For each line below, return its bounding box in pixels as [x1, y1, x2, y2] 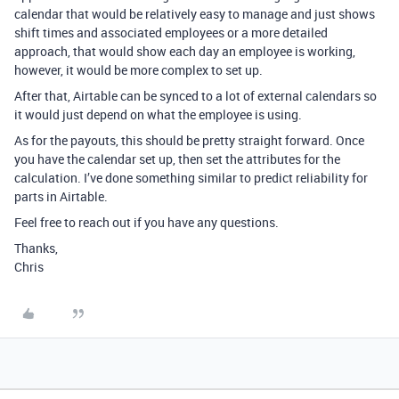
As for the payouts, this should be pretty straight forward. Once [14, 132, 364, 149]
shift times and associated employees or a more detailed [14, 24, 328, 41]
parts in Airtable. [14, 188, 108, 205]
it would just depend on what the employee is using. [14, 106, 302, 123]
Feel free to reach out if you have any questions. [14, 214, 279, 231]
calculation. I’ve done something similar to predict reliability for [14, 169, 368, 186]
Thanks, [14, 240, 58, 256]
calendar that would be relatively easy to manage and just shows [14, 5, 375, 22]
